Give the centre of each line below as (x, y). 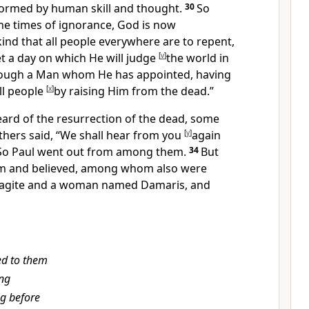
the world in (198, 58)
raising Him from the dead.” (141, 91)
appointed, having (184, 74)
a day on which (49, 58)
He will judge (124, 58)
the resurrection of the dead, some (128, 119)
